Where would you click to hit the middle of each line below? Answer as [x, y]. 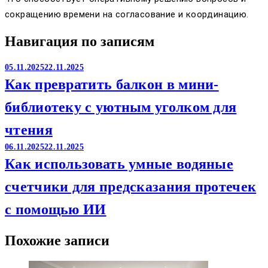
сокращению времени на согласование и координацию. [127, 14]
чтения [29, 130]
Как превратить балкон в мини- [112, 85]
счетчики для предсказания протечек [131, 187]
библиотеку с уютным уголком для [121, 107]
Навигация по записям [80, 42]
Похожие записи [57, 241]
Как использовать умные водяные [119, 164]
